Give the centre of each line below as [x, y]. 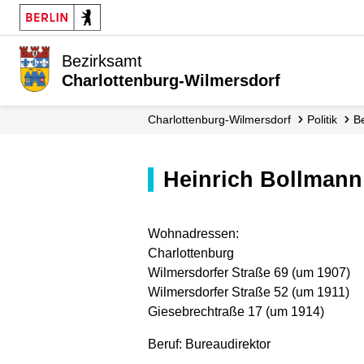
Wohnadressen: [193, 233]
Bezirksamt [102, 61]
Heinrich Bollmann [271, 179]
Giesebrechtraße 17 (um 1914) [236, 311]
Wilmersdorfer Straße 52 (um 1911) [249, 292]
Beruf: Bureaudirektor [209, 344]
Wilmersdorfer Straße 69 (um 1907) [249, 272]
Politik [326, 119]
